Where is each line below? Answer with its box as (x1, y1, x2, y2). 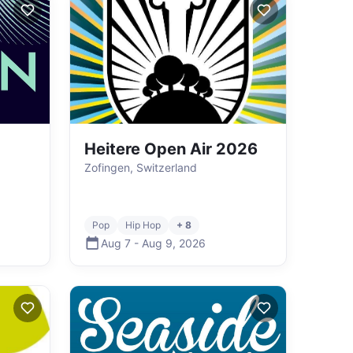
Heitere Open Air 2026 (84, 139, 258, 158)
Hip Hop (125, 219, 161, 231)
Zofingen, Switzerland (84, 161, 197, 174)
